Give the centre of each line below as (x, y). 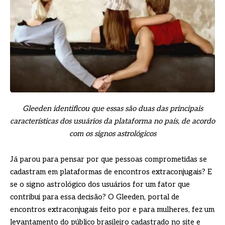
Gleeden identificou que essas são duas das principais (113, 109)
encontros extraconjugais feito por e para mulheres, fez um (112, 210)
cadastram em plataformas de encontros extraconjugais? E (111, 172)
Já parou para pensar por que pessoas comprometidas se (108, 159)
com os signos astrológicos (113, 134)
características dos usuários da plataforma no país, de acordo (113, 121)
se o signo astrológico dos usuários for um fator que (100, 185)
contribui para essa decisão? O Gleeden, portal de (95, 197)
